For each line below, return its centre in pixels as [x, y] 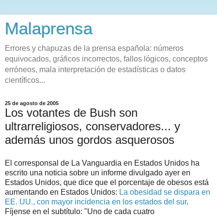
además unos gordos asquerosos [90, 140]
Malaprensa [49, 29]
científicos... [25, 80]
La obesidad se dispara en [165, 192]
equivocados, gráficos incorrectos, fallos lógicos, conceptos [106, 59]
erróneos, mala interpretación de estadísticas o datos [95, 70]
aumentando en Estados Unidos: [62, 192]
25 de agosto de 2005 [32, 103]
